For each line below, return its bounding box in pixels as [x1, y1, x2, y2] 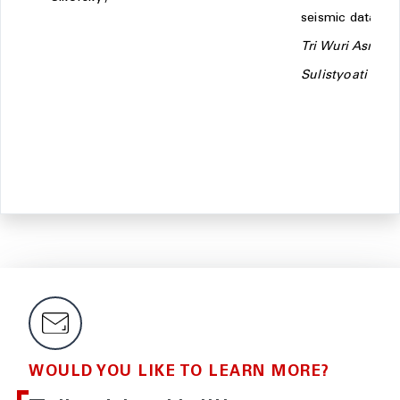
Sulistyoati [301, 70, 368, 82]
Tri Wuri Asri [301, 41, 376, 54]
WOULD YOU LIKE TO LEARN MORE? [29, 365, 330, 380]
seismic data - [301, 12, 386, 25]
